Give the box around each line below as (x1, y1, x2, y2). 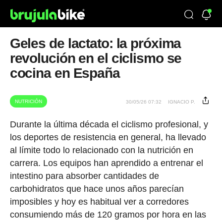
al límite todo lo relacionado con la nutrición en (9, 145, 193, 155)
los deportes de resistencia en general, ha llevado (9, 132, 206, 142)
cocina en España (9, 65, 120, 81)
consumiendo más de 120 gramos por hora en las (9, 210, 206, 220)
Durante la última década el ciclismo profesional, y (9, 119, 208, 129)
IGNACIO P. (168, 99, 196, 105)
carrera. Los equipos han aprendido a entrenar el (9, 158, 203, 168)
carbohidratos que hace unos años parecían (9, 184, 184, 194)
